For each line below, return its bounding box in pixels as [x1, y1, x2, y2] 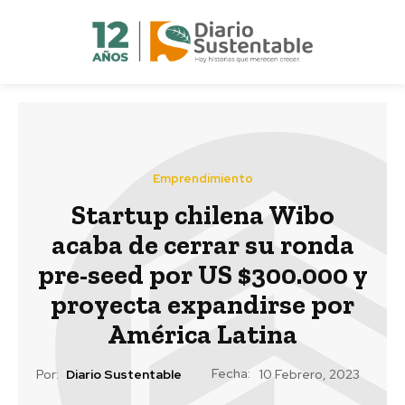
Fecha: [212, 364, 250, 381]
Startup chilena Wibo [71, 198, 334, 231]
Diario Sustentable [66, 366, 182, 383]
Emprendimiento [152, 170, 253, 186]
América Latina [108, 317, 297, 351]
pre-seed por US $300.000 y [37, 258, 368, 291]
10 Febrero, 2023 [259, 366, 360, 383]
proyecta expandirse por [51, 287, 354, 321]
